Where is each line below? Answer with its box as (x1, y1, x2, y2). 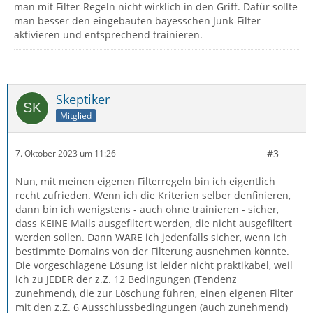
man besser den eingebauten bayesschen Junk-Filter (14, 13, 261, 27)
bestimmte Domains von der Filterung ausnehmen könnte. (15, 244, 289, 258)
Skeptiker (56, 90, 110, 108)
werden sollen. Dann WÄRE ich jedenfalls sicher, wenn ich (15, 230, 287, 244)
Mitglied (60, 109, 92, 122)
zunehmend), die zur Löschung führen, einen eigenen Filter (15, 286, 293, 300)
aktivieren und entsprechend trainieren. (14, 27, 203, 41)
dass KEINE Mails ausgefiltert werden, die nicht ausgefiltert (15, 216, 292, 230)
